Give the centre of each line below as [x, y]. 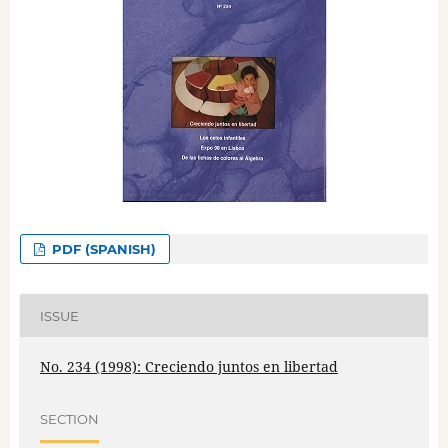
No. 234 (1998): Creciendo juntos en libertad [188, 367]
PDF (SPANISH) [102, 249]
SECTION [69, 418]
